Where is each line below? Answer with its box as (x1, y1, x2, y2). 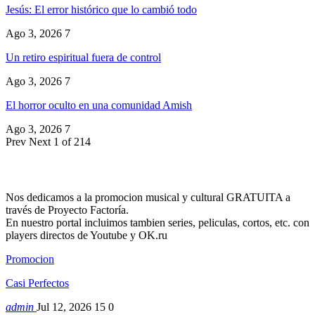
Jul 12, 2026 (37, 300, 91, 313)
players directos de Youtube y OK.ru (6, 229, 167, 241)
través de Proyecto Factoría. (6, 203, 129, 216)
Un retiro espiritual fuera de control (6, 51, 161, 64)
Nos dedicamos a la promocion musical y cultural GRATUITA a (6, 191, 290, 203)
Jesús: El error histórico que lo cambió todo (6, 4, 197, 16)
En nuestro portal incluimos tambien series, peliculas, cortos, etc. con (6, 216, 309, 229)
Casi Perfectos (6, 276, 69, 289)
